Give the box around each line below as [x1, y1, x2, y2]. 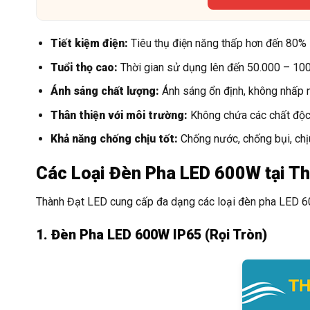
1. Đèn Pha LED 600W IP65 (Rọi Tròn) [36, 227, 267, 244]
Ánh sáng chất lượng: [50, 84, 159, 98]
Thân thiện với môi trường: [50, 108, 188, 122]
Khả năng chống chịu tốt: [50, 132, 178, 146]
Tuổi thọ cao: [50, 60, 118, 74]
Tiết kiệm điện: [50, 37, 128, 51]
